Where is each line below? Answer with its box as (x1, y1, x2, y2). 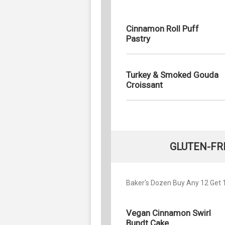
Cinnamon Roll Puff (126, 23, 199, 34)
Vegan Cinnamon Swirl (126, 207, 211, 218)
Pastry (126, 33, 150, 44)
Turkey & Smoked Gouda (126, 69, 218, 80)
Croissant (126, 79, 163, 90)
